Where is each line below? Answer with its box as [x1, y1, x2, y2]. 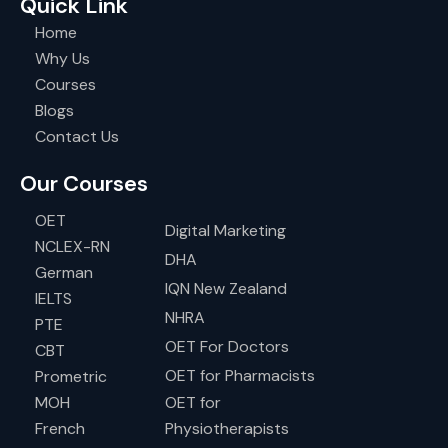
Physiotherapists [165, 418, 289, 439]
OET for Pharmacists [165, 364, 315, 386]
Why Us [35, 48, 90, 69]
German [35, 262, 93, 283]
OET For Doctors [165, 335, 289, 357]
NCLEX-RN [35, 236, 110, 257]
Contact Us [35, 126, 119, 147]
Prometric [35, 366, 107, 387]
